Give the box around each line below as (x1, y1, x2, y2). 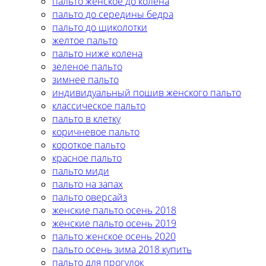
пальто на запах (52, 177, 123, 191)
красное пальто (52, 151, 122, 164)
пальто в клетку (52, 112, 121, 125)
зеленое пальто (52, 59, 122, 73)
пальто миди (52, 164, 109, 178)
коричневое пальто (52, 125, 140, 138)
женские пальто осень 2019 (52, 216, 176, 230)
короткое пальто (52, 138, 125, 151)
